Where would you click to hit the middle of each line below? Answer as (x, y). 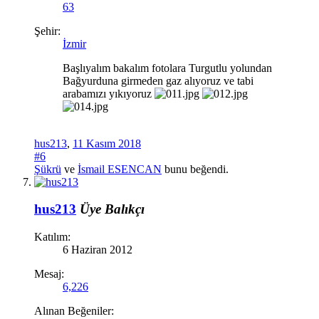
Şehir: (47, 31)
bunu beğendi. (195, 169)
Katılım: (52, 236)
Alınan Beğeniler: (74, 310)
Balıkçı (125, 209)
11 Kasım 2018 (107, 143)
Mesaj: (49, 273)
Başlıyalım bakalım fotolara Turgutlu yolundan (167, 68)
